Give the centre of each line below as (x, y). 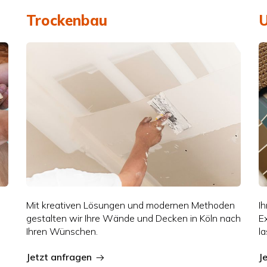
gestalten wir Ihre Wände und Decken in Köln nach (133, 218)
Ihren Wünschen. (62, 231)
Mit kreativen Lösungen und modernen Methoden (130, 205)
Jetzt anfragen (59, 257)
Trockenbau (66, 20)
